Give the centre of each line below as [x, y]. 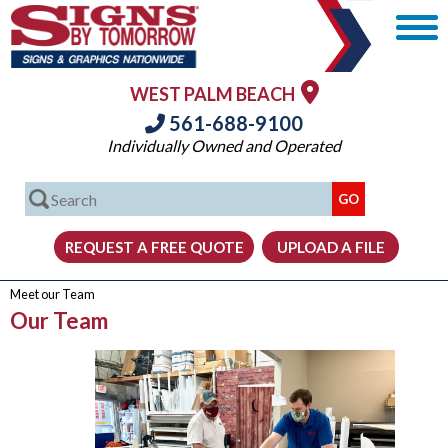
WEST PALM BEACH [215, 94]
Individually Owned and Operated [224, 145]
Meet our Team [52, 294]
